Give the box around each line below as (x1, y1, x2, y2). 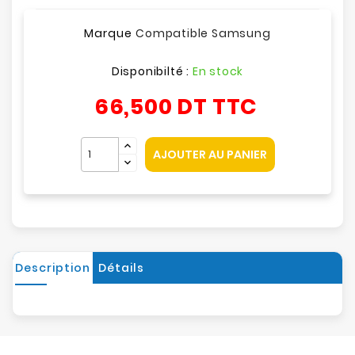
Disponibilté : (111, 63, 193, 79)
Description (15, 260, 90, 276)
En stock (192, 63, 244, 79)
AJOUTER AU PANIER (152, 147, 267, 162)
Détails (97, 260, 144, 276)
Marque (84, 25, 133, 41)
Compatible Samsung (136, 25, 271, 41)
